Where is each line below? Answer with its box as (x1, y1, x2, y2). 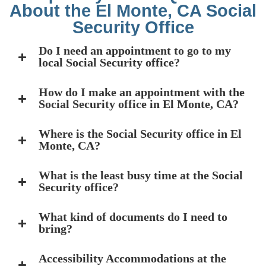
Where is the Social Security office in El (39, 127, 242, 141)
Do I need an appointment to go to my (39, 44, 231, 58)
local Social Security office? (39, 56, 180, 69)
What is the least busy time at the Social (39, 169, 243, 182)
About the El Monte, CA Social (9, 1, 256, 21)
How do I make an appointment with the (39, 85, 245, 99)
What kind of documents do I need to (39, 210, 227, 224)
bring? (39, 222, 72, 236)
